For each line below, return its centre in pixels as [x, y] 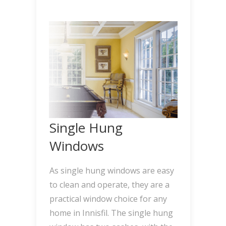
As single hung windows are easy [111, 171]
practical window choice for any [108, 199]
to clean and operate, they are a [109, 185]
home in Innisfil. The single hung [111, 213]
